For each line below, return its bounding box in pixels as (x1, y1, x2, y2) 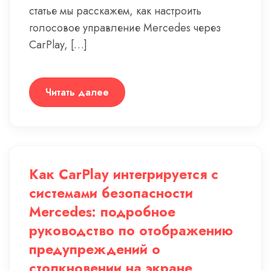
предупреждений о (29, 240, 160, 259)
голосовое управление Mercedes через (29, 20, 221, 36)
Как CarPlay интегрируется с (29, 165, 218, 184)
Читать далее (45, 85, 109, 99)
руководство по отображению (29, 221, 233, 240)
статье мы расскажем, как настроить (29, 3, 201, 19)
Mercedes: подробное (29, 202, 175, 221)
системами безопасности (29, 183, 193, 203)
